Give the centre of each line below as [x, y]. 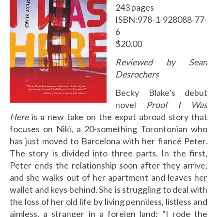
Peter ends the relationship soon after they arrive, [108, 165]
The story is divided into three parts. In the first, [108, 153]
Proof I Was [177, 105]
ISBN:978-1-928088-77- [161, 19]
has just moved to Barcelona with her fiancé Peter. [108, 141]
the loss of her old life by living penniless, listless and [108, 201]
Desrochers [137, 74]
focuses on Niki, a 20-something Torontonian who [108, 129]
